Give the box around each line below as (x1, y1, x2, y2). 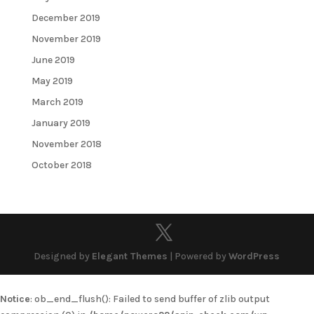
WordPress (228, 250, 280, 263)
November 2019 (31, 33, 101, 46)
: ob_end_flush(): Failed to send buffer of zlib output (30, 293, 270, 306)
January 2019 (31, 117, 90, 130)
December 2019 (31, 12, 100, 25)
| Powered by (168, 250, 229, 263)
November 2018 (31, 138, 102, 151)
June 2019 (31, 54, 75, 67)
